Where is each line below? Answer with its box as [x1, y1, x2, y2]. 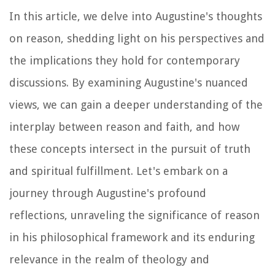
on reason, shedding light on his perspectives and [9, 32, 265, 45]
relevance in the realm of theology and [9, 253, 209, 266]
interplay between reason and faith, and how [9, 120, 239, 134]
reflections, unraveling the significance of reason [9, 209, 260, 222]
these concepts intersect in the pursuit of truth [9, 142, 250, 156]
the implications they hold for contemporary [9, 54, 240, 68]
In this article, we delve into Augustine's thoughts [9, 10, 262, 23]
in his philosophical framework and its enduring [9, 231, 255, 244]
